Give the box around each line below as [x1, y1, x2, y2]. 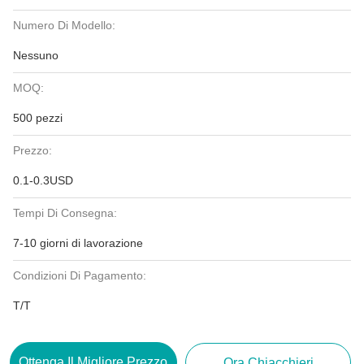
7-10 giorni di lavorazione [13, 236, 143, 249]
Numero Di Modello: [13, 19, 115, 32]
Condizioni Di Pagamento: [13, 269, 146, 282]
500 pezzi [13, 111, 63, 124]
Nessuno [13, 49, 58, 62]
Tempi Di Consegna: [13, 206, 117, 219]
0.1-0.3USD [13, 174, 73, 187]
